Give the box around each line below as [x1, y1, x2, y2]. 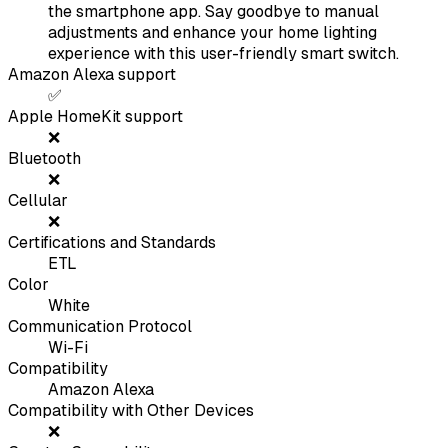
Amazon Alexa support [8, 64, 176, 86]
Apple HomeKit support [8, 106, 183, 128]
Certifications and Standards [8, 232, 216, 254]
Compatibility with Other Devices [8, 400, 254, 422]
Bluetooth [8, 148, 81, 170]
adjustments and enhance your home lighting [48, 22, 377, 44]
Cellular [8, 190, 68, 212]
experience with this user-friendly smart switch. [48, 43, 399, 65]
